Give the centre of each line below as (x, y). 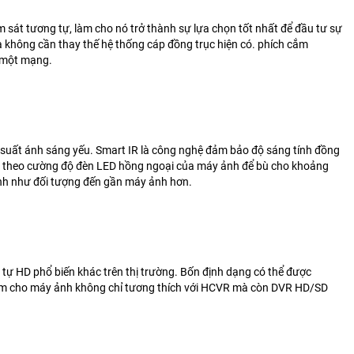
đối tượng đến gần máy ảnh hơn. (113, 181)
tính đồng (316, 150)
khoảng (310, 166)
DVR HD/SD (299, 287)
